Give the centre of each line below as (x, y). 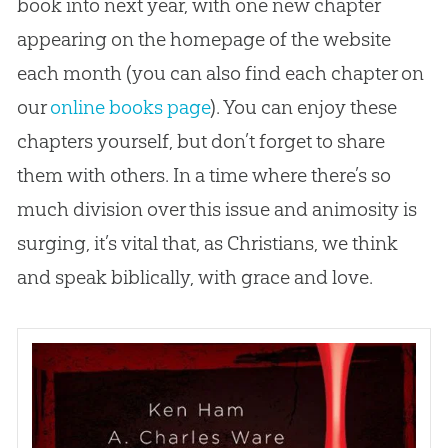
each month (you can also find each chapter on (220, 72)
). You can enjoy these (303, 106)
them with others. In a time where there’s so (203, 174)
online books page (129, 106)
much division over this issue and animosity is (216, 208)
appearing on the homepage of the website (203, 38)
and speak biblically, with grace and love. (194, 276)
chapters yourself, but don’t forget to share (200, 140)
